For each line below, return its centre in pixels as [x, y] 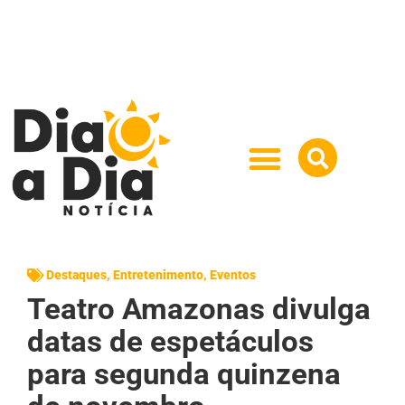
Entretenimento [158, 274]
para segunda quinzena [184, 373]
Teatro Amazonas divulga [199, 308]
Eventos [233, 274]
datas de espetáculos [170, 341]
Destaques [76, 274]
